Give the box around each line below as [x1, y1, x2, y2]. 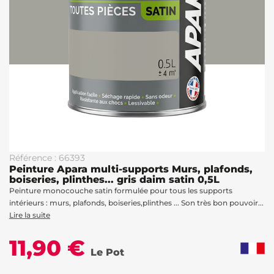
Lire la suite [9, 210, 50, 220]
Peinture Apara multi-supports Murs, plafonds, [9, 163, 253, 175]
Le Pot [91, 246, 124, 258]
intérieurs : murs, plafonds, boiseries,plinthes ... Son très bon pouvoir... [9, 198, 264, 207]
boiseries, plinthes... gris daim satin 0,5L [9, 174, 220, 185]
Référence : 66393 [9, 152, 85, 163]
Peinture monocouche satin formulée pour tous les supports [9, 186, 232, 195]
